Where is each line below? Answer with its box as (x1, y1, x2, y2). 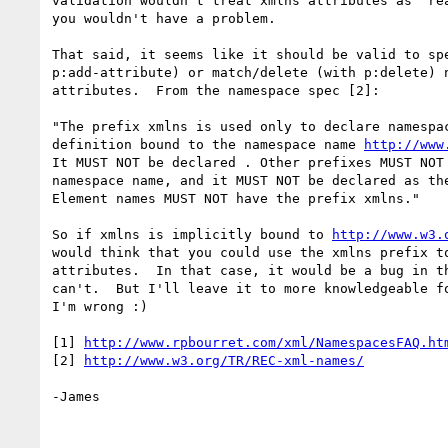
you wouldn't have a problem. (52, 10, 276, 26)
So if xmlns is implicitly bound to (52, 226, 332, 242)
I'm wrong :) (52, 298, 148, 314)
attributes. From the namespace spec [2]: (52, 82, 380, 98)
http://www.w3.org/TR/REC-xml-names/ (84, 352, 364, 368)
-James (52, 388, 100, 404)
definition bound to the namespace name (52, 136, 364, 152)
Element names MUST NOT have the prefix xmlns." (52, 190, 420, 206)
